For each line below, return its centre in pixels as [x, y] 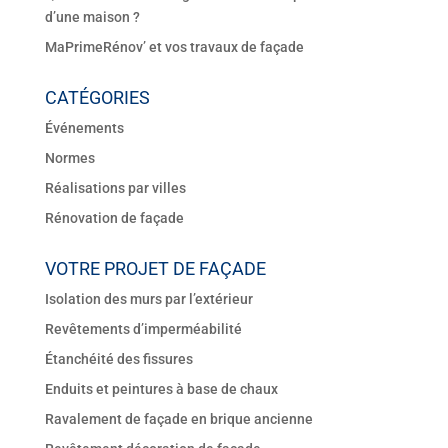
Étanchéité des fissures [118, 358]
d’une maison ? [92, 16]
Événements [84, 127]
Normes [69, 157]
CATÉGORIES [97, 97]
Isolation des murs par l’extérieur [148, 298]
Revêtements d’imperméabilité [143, 328]
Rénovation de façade [114, 217]
